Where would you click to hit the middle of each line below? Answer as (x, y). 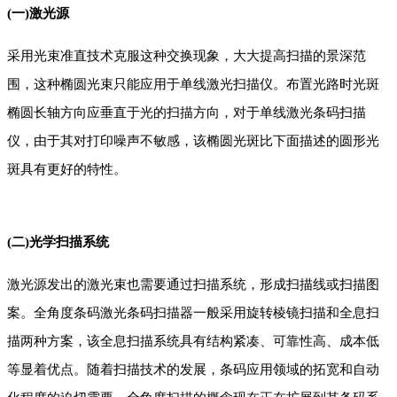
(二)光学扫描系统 (58, 242)
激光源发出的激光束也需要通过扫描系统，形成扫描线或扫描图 (193, 285)
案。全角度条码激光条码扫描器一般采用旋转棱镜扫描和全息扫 (193, 313)
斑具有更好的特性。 (67, 170)
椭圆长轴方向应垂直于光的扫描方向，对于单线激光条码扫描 (187, 113)
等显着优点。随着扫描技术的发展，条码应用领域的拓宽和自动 (193, 370)
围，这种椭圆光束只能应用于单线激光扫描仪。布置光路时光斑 (193, 85)
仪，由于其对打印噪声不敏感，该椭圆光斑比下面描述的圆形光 (193, 141)
